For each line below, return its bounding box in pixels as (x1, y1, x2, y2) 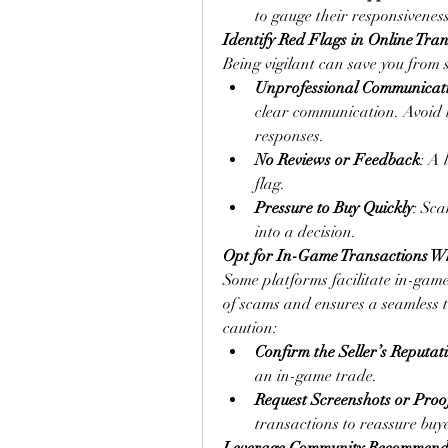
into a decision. (255, 222, 356, 242)
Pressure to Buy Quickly (255, 198, 413, 218)
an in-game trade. (255, 366, 377, 386)
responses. (255, 126, 324, 146)
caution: (223, 318, 277, 338)
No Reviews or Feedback (255, 150, 420, 170)
